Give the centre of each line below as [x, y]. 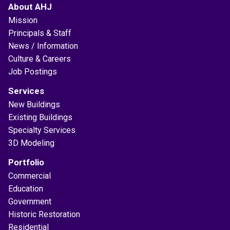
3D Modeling [31, 143]
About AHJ [30, 6]
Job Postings [33, 71]
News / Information [43, 46]
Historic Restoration [44, 214]
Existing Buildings [40, 117]
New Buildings [34, 104]
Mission [23, 20]
